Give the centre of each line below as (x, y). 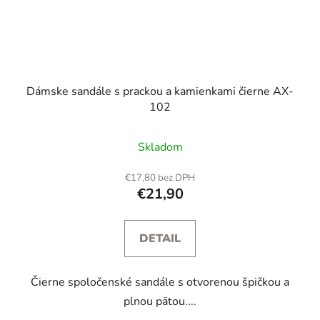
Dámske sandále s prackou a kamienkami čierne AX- (160, 91)
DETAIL (160, 238)
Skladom (160, 147)
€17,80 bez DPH (160, 177)
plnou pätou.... (160, 301)
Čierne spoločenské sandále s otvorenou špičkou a (160, 282)
